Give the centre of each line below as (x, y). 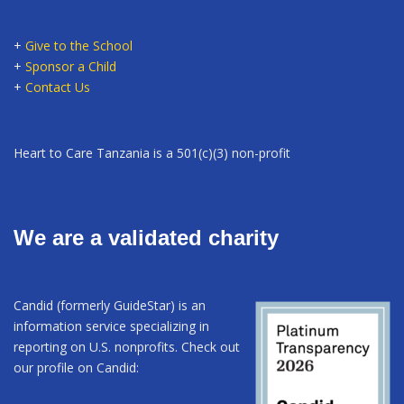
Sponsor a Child (71, 66)
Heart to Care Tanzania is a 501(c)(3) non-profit (152, 152)
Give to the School (79, 45)
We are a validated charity (146, 237)
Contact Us (58, 87)
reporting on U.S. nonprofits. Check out (127, 346)
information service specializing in (111, 326)
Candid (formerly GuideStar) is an (110, 305)
